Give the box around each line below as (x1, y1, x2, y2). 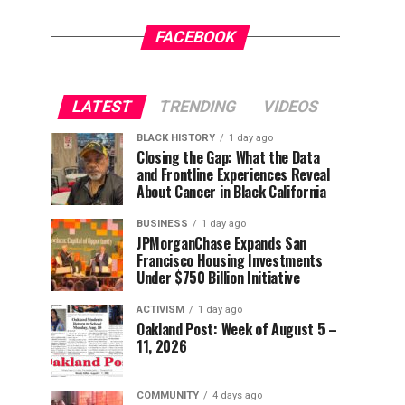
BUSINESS (137, 217, 188, 230)
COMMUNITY (137, 389, 199, 401)
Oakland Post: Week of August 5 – (137, 317, 337, 340)
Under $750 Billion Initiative (137, 266, 300, 288)
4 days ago (212, 389, 262, 401)
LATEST (70, 97, 135, 116)
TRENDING (156, 97, 239, 116)
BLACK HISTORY (137, 131, 215, 144)
